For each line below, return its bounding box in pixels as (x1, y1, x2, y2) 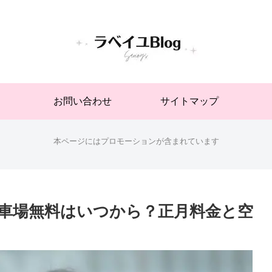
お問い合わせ (53, 95, 112, 106)
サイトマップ (160, 95, 219, 106)
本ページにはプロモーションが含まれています (53, 136, 219, 146)
